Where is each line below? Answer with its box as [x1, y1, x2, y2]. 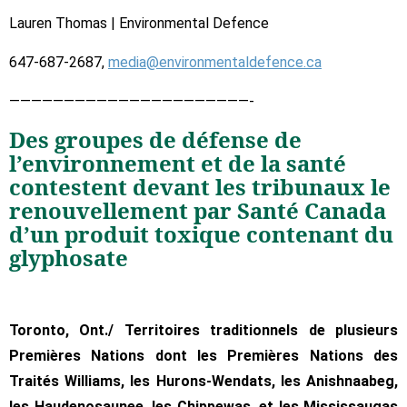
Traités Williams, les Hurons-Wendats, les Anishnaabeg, [9, 372, 398, 390]
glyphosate [9, 242, 128, 273]
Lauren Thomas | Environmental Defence [9, 14, 269, 32]
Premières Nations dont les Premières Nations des [9, 346, 398, 364]
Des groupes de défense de [9, 124, 302, 154]
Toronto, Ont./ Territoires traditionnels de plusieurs [9, 321, 398, 339]
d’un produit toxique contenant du [9, 218, 393, 249]
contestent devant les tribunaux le [9, 171, 391, 202]
